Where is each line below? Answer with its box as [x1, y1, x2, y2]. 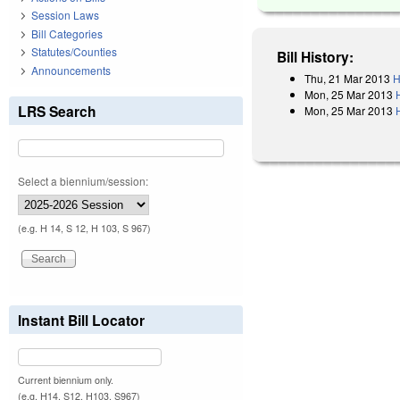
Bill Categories [31, 25, 103, 41]
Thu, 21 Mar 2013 [304, 70, 391, 86]
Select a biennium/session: [18, 172, 148, 188]
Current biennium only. [18, 372, 113, 387]
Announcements [31, 62, 111, 78]
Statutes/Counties [31, 44, 117, 60]
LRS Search [18, 100, 96, 121]
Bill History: [277, 46, 354, 67]
